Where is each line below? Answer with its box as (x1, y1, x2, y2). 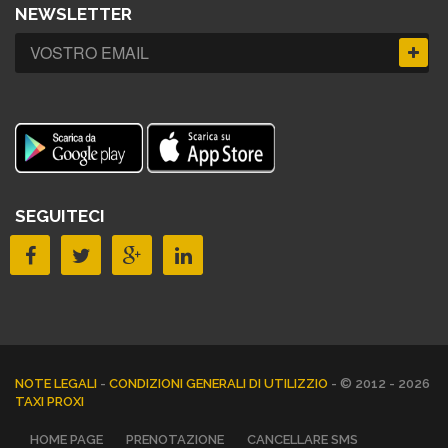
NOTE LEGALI (15, 375, 100, 391)
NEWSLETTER (15, 3, 132, 24)
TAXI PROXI (15, 393, 84, 409)
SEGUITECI (15, 205, 105, 226)
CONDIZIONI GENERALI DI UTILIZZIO (109, 375, 331, 391)
